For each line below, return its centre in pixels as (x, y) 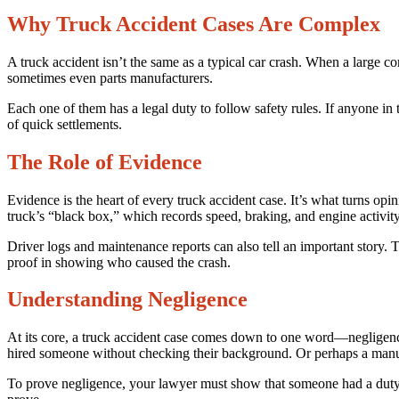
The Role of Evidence (105, 162)
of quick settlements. (65, 124)
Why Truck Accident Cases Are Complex (194, 24)
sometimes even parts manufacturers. (110, 77)
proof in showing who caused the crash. (119, 262)
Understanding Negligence (127, 300)
